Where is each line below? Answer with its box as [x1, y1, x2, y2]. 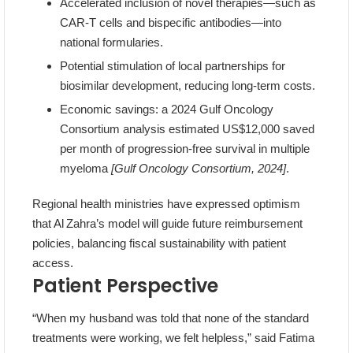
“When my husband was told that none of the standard [32, 311, 309, 325]
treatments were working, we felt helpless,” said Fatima [32, 331, 314, 345]
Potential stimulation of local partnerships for [60, 59, 285, 73]
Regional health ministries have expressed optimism [32, 197, 300, 211]
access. [32, 256, 73, 270]
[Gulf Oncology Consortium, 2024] [111, 162, 286, 176]
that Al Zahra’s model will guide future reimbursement [32, 217, 303, 231]
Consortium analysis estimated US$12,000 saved [60, 122, 314, 136]
